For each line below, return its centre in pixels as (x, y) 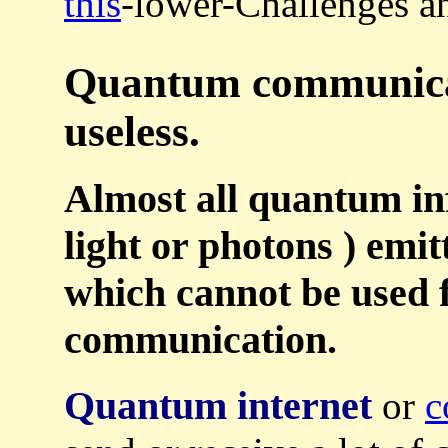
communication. (200, 340)
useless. (132, 131)
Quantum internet (218, 406)
